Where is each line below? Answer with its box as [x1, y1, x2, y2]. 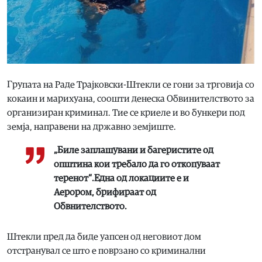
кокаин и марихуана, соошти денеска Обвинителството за [7, 94, 254, 104]
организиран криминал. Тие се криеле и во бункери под [7, 108, 245, 118]
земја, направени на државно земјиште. [7, 122, 176, 132]
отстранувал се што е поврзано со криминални [7, 246, 206, 256]
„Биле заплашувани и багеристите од [54, 145, 213, 155]
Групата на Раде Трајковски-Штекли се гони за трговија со [7, 80, 254, 89]
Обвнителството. [54, 201, 127, 211]
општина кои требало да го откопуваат [54, 159, 220, 169]
